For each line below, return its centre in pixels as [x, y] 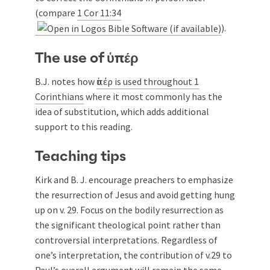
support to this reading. [84, 127]
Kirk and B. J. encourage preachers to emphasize [134, 180]
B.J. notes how [66, 82]
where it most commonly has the [153, 97]
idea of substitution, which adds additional [122, 112]
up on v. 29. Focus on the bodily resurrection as [129, 210]
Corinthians [59, 97]
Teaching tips [80, 157]
